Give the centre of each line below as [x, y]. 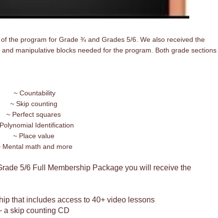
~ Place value [34, 136]
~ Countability [34, 93]
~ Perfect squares [34, 114]
